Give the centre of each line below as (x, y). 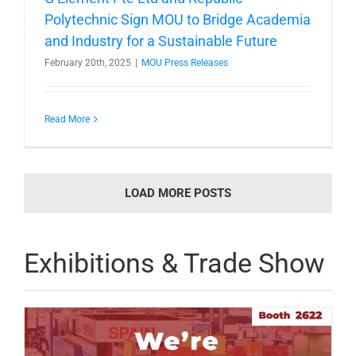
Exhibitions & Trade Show (174, 263)
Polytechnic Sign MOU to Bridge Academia (178, 20)
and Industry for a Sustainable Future (161, 41)
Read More (67, 120)
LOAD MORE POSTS (178, 193)
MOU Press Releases (185, 63)
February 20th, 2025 (88, 63)
